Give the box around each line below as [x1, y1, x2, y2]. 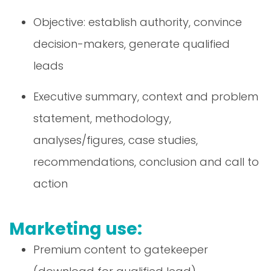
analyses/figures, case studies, [33, 132, 198, 148]
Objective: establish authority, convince [33, 14, 242, 30]
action [33, 175, 68, 191]
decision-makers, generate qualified [33, 36, 230, 51]
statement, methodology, [33, 110, 171, 126]
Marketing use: [9, 217, 142, 241]
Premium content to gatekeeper [33, 241, 208, 257]
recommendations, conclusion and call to [33, 154, 259, 169]
